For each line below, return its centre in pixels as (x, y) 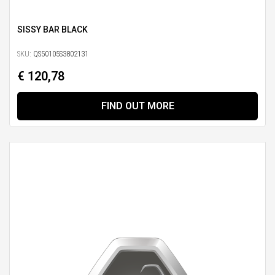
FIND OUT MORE (137, 106)
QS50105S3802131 (60, 53)
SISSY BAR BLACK (52, 30)
